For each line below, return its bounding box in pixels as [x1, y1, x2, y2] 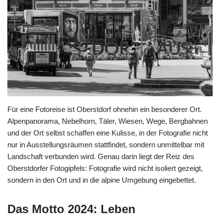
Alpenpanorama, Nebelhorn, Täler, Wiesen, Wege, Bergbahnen [7, 116, 208, 125]
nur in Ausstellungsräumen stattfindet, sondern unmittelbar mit [7, 140, 204, 149]
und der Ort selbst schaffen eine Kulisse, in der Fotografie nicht [7, 128, 208, 137]
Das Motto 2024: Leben [7, 202, 136, 216]
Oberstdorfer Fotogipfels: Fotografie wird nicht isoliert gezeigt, [7, 164, 203, 172]
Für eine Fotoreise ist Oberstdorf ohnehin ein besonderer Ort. [7, 105, 202, 113]
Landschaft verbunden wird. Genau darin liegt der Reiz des [7, 152, 194, 161]
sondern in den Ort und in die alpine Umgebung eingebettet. [7, 175, 196, 184]
